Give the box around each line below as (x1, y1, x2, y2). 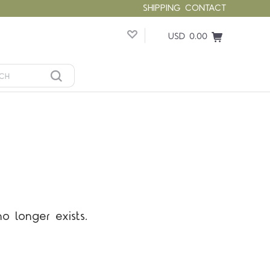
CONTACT (185, 2, 227, 14)
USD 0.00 (168, 30, 207, 43)
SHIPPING (143, 2, 181, 14)
